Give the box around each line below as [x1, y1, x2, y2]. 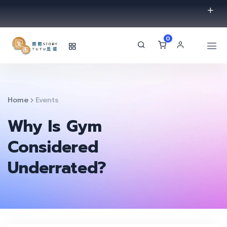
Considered [8, 135, 98, 160]
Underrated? [8, 156, 106, 181]
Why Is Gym [8, 114, 102, 139]
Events [35, 95, 59, 106]
